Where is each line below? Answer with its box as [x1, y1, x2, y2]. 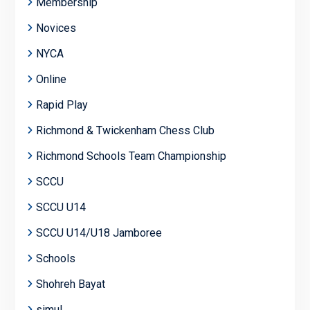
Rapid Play [35, 98, 88, 111]
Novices [35, 21, 76, 35]
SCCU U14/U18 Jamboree [35, 226, 162, 239]
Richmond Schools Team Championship [35, 149, 226, 163]
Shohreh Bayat [35, 277, 105, 291]
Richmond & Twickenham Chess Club [35, 123, 215, 137]
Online [35, 72, 66, 86]
